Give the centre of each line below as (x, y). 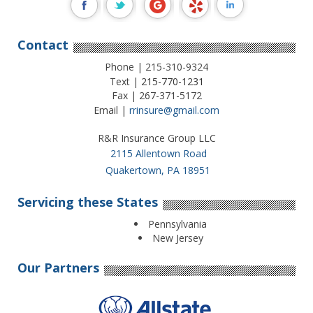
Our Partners (58, 268)
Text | (125, 82)
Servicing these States (88, 202)
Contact (43, 45)
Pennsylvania (177, 224)
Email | (111, 110)
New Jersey (177, 238)
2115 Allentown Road (158, 154)
